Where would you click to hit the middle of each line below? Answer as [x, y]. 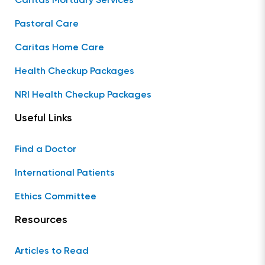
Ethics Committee [56, 197]
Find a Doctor [46, 150]
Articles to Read [52, 252]
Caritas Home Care [59, 48]
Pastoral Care [47, 25]
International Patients [65, 174]
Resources [41, 220]
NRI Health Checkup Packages [83, 96]
